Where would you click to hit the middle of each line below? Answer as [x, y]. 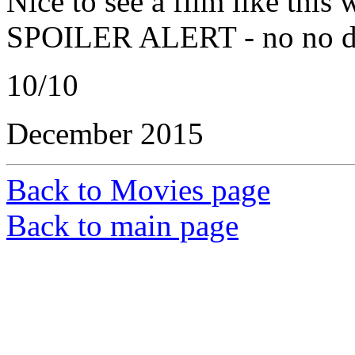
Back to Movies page [138, 189]
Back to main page [122, 225]
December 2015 [105, 133]
